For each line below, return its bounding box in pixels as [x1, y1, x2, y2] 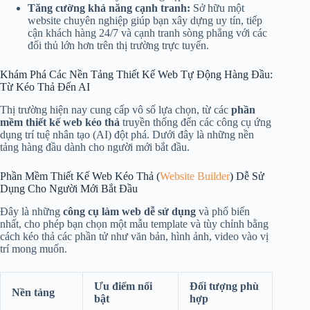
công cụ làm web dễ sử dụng [63, 205, 196, 217]
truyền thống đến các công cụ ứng [120, 116, 271, 129]
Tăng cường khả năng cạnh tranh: [28, 2, 190, 15]
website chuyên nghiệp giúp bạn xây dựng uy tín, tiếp [28, 15, 262, 27]
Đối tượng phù [190, 280, 259, 292]
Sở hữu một [190, 2, 244, 15]
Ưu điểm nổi [94, 280, 152, 292]
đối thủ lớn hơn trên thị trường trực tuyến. [28, 39, 209, 52]
